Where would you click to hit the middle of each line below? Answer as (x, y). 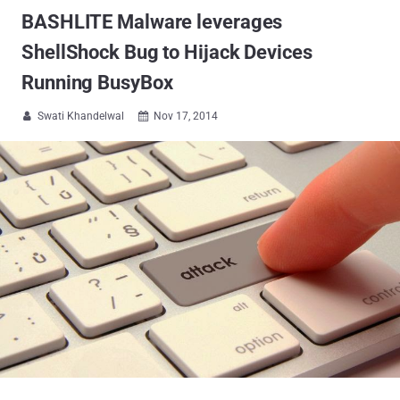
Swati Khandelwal (81, 116)
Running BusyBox (97, 83)
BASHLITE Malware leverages (152, 22)
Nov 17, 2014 (186, 116)
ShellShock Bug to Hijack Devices (167, 52)
